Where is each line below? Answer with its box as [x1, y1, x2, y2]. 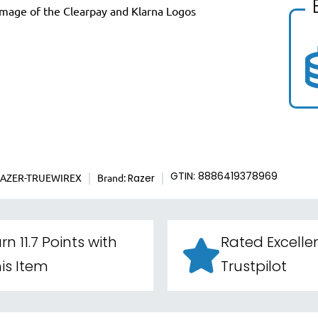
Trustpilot [221, 261, 287, 275]
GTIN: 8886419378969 [170, 172, 278, 182]
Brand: [97, 171, 128, 184]
